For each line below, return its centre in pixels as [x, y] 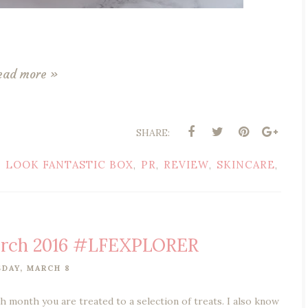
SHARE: [153, 132]
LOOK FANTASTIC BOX [69, 164]
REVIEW [186, 164]
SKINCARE [246, 164]
